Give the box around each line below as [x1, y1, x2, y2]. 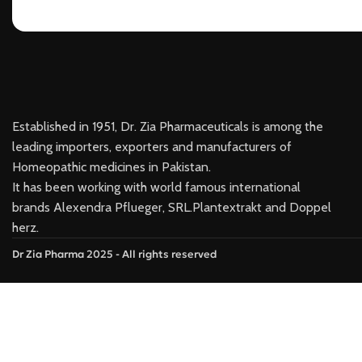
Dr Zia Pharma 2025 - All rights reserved [12, 247, 219, 261]
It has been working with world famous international [12, 179, 301, 195]
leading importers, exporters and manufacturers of [12, 139, 292, 154]
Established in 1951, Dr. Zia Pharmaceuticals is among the [12, 119, 323, 134]
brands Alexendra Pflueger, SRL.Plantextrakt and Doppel [12, 200, 331, 215]
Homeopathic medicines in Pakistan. [12, 159, 211, 175]
